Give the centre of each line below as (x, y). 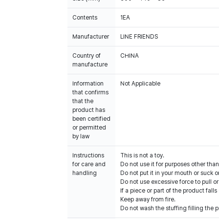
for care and (89, 164)
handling (85, 173)
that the (83, 101)
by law (81, 136)
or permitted (89, 128)
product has (89, 110)
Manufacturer (91, 37)
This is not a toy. (142, 155)
